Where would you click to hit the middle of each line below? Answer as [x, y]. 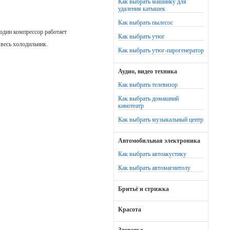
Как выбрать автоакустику [152, 154]
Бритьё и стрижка [143, 189]
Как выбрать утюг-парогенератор [161, 50]
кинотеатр [131, 106]
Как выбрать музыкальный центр [161, 120]
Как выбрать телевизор [148, 85]
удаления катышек [142, 9]
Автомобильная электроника [159, 141]
